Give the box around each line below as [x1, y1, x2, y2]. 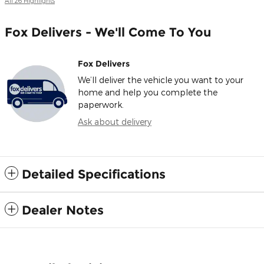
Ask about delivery [78, 117, 151, 127]
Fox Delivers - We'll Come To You [5, 25, 211, 40]
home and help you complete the [78, 87, 217, 98]
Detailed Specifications [22, 167, 166, 182]
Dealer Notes [22, 203, 104, 218]
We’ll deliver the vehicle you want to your [78, 75, 243, 85]
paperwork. [78, 100, 124, 110]
